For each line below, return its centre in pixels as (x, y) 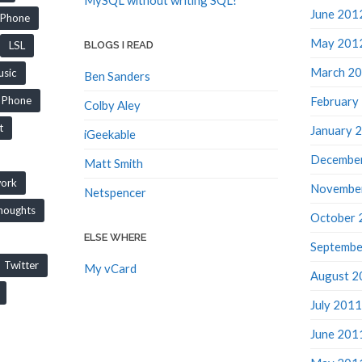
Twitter (21, 262)
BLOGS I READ (118, 42)
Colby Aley (112, 102)
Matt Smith (113, 160)
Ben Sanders (117, 73)
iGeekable (109, 131)
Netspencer (115, 189)
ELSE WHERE (115, 234)
